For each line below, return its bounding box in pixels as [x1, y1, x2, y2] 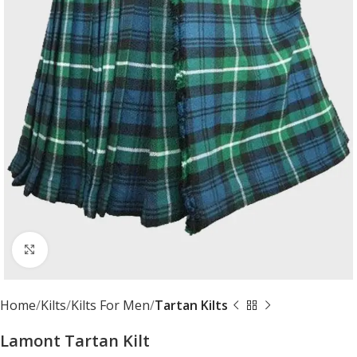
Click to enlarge [47, 241, 137, 257]
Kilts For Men [71, 296, 150, 314]
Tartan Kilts [155, 296, 228, 314]
